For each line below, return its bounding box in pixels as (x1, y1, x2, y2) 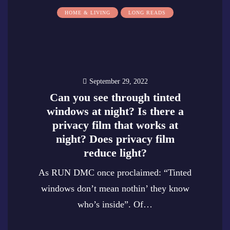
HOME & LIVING (64, 10, 110, 15)
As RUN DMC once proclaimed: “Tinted (39, 167, 191, 178)
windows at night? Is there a (46, 105, 184, 118)
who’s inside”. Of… (78, 199, 152, 209)
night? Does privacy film (55, 132, 175, 145)
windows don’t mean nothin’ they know (41, 183, 189, 194)
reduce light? (83, 146, 147, 159)
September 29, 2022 (89, 78, 148, 85)
